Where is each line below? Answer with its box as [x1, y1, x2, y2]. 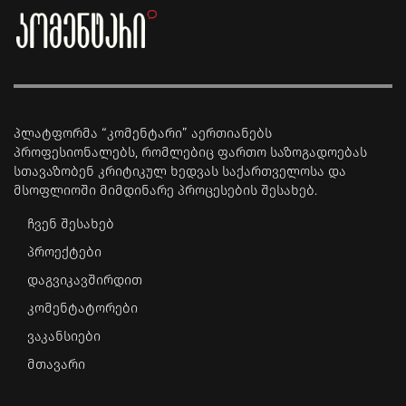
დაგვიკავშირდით [27, 271, 142, 288]
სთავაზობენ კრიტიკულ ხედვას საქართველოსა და [14, 162, 346, 179]
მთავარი [27, 355, 85, 372]
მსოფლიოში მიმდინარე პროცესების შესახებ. [14, 181, 317, 198]
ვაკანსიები [27, 327, 101, 344]
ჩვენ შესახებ [27, 215, 114, 232]
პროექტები [27, 243, 101, 260]
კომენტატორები [27, 299, 138, 316]
